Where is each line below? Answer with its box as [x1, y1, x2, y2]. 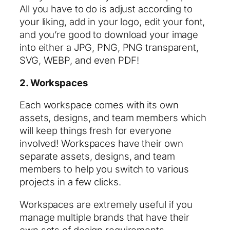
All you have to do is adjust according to [20, 3, 193, 15]
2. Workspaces [20, 76, 88, 88]
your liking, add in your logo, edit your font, [20, 16, 205, 28]
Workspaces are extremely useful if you [20, 198, 193, 210]
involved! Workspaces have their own [20, 138, 183, 149]
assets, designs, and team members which [20, 112, 207, 124]
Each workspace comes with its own [20, 99, 179, 111]
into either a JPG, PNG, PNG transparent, [20, 42, 199, 53]
